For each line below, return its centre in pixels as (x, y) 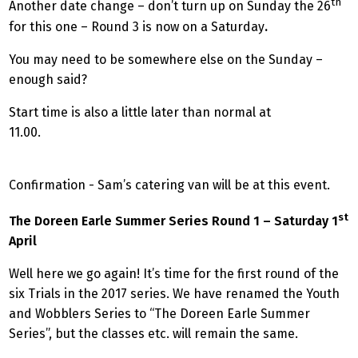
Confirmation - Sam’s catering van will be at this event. (169, 185)
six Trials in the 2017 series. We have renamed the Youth (174, 293)
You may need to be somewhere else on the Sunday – (166, 59)
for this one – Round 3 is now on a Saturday (137, 26)
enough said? (48, 79)
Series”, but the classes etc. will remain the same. (157, 333)
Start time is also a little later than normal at (140, 112)
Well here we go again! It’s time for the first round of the (174, 273)
